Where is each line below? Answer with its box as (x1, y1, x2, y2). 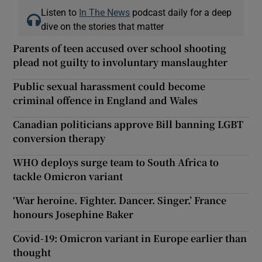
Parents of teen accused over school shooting (13, 41, 227, 55)
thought (13, 245, 51, 259)
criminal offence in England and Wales (13, 93, 198, 107)
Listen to (41, 7, 80, 17)
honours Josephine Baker (13, 207, 134, 221)
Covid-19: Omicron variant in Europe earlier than (13, 231, 247, 245)
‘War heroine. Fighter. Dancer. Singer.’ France (13, 193, 227, 207)
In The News (79, 7, 130, 17)
